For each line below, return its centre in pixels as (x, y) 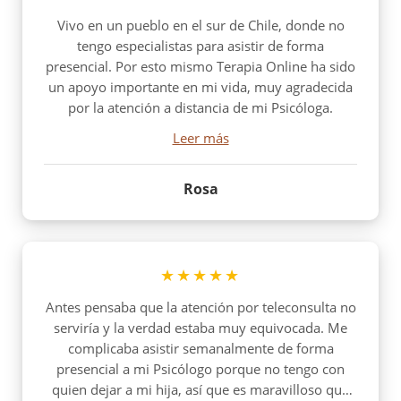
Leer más (200, 137)
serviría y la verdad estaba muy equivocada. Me (200, 327)
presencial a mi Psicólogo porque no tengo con (200, 368)
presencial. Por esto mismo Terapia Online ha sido (200, 66)
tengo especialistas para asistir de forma (200, 45)
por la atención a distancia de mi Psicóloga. (200, 107)
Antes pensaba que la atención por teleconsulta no (200, 307)
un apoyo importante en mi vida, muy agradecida (200, 86)
